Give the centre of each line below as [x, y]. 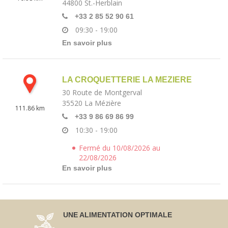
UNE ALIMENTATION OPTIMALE [118, 215]
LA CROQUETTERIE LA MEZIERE [127, 80]
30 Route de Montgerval [102, 92]
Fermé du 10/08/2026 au [120, 148]
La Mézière [103, 103]
